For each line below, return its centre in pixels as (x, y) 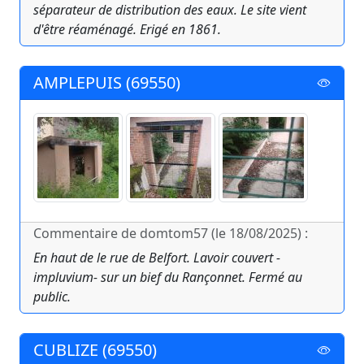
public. (52, 297)
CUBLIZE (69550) (95, 350)
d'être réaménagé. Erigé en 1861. (127, 30)
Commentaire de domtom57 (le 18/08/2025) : (171, 234)
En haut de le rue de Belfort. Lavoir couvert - (157, 258)
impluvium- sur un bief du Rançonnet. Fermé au (168, 277)
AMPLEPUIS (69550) (107, 83)
